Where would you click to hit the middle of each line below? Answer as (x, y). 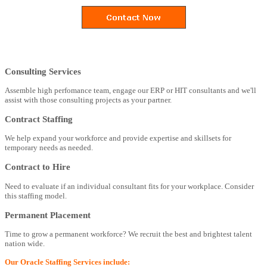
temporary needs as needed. (49, 148)
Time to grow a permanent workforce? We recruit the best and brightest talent (128, 234)
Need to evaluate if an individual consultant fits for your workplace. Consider (129, 186)
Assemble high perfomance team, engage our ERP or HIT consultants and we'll (131, 90)
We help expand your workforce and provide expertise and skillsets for (118, 138)
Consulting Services (43, 71)
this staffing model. (36, 195)
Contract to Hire (38, 167)
